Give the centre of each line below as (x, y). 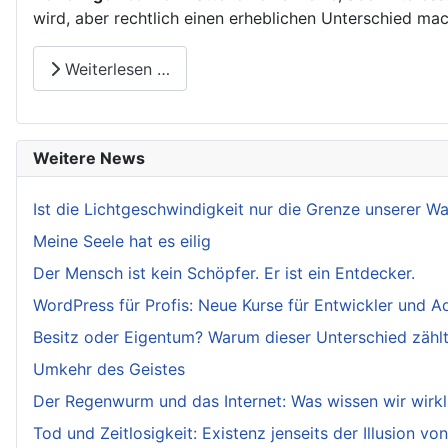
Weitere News (89, 158)
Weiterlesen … (115, 68)
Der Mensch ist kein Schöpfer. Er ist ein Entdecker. (224, 273)
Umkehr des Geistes (109, 369)
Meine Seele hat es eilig (122, 241)
